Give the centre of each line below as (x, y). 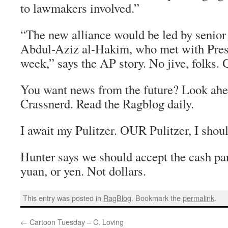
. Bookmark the (157, 198)
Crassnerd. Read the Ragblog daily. (107, 104)
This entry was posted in (63, 198)
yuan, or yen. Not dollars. (83, 171)
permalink (199, 198)
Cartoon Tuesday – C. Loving (76, 221)
